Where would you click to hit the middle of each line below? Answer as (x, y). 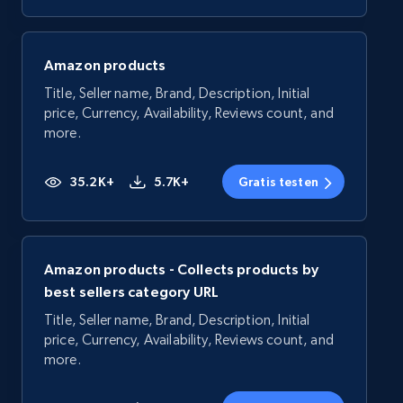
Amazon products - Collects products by (182, 269)
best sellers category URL (132, 292)
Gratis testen (278, 182)
